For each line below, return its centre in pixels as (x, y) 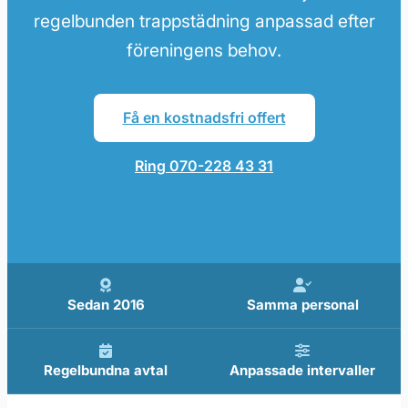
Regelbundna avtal (106, 371)
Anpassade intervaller (302, 371)
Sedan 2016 (106, 305)
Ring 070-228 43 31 (204, 166)
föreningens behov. (204, 51)
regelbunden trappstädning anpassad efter (204, 21)
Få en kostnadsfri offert (204, 118)
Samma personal (302, 305)
